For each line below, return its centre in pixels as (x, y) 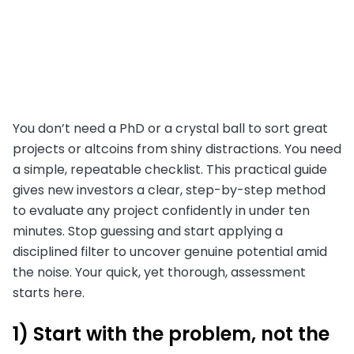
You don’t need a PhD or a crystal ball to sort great (170, 129)
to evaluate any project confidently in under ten (161, 211)
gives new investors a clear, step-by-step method (169, 190)
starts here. (49, 293)
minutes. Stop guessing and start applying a (148, 232)
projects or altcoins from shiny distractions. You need (177, 149)
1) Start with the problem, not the (171, 334)
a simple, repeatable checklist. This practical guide (170, 170)
